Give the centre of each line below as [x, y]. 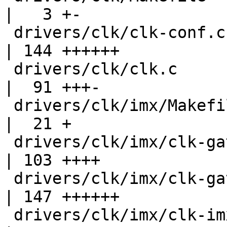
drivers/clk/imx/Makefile [9, 106]
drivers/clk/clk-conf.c [9, 33]
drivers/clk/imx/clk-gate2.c [9, 179]
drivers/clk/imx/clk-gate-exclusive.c [9, 142]
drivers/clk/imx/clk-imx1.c [9, 215]
